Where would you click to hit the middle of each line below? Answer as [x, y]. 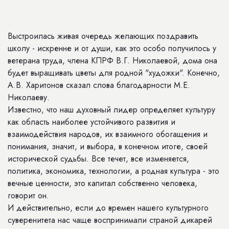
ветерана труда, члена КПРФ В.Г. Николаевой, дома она [112, 61]
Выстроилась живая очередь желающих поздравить [103, 36]
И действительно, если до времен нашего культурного [108, 208]
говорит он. [28, 196]
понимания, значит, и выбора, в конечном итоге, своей [108, 146]
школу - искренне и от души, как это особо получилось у [112, 48]
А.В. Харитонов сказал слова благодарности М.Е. [99, 85]
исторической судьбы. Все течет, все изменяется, [98, 159]
